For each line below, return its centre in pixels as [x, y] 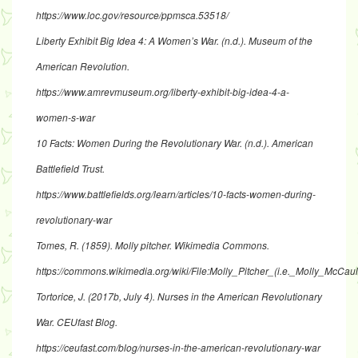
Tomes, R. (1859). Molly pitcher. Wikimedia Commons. [153, 245]
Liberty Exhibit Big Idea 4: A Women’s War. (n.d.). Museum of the [174, 41]
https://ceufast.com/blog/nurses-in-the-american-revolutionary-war [178, 348]
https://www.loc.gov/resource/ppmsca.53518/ [132, 15]
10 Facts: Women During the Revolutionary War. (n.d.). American [175, 143]
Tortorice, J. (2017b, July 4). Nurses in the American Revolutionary [179, 296]
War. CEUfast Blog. [77, 322]
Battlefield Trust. [70, 169]
